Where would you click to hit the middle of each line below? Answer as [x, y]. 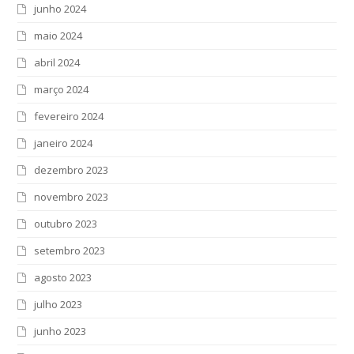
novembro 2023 [72, 196]
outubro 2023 [66, 223]
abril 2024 [57, 62]
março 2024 [62, 89]
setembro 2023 [70, 250]
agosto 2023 [63, 277]
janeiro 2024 [64, 143]
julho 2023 [58, 304]
